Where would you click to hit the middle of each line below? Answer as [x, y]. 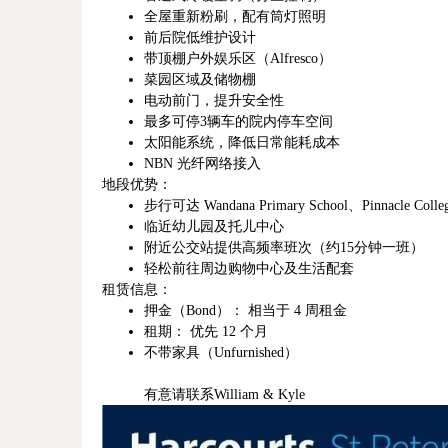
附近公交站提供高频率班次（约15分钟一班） [284, 247]
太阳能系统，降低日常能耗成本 [242, 142]
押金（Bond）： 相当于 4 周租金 [245, 310]
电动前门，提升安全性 [214, 100]
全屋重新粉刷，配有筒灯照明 [235, 16]
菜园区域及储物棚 [200, 79]
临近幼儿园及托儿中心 [214, 226]
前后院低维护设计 [200, 37]
